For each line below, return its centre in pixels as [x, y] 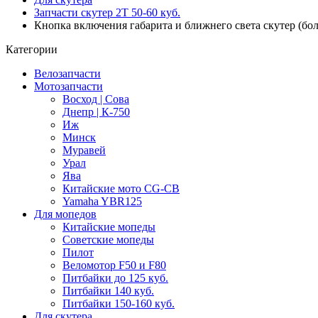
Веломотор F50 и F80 [114, 265]
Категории [32, 49]
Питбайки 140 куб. [108, 291]
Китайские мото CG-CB [121, 188]
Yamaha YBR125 [102, 201]
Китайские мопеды [109, 227]
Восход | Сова [96, 99]
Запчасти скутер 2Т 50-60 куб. [107, 12]
